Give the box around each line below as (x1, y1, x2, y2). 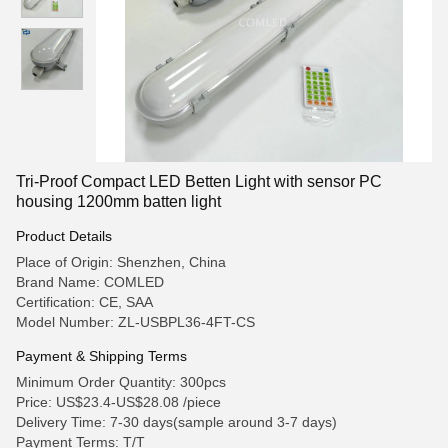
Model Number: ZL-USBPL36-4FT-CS (16, 314, 255, 330)
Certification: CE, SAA (16, 294, 153, 310)
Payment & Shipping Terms (16, 348, 187, 364)
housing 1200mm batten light (16, 193, 221, 210)
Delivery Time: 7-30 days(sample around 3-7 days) (16, 414, 337, 430)
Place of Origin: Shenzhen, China (16, 254, 226, 270)
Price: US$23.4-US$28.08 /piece (16, 394, 221, 410)
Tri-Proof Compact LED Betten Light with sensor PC (16, 173, 382, 190)
